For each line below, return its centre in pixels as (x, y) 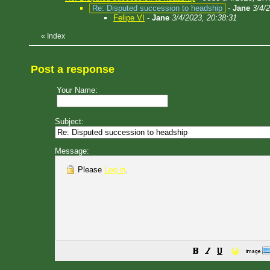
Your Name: (77, 90)
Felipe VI (129, 18)
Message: (72, 151)
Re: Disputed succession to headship (157, 8)
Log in (115, 170)
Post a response (73, 69)
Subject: (69, 121)
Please (90, 170)
